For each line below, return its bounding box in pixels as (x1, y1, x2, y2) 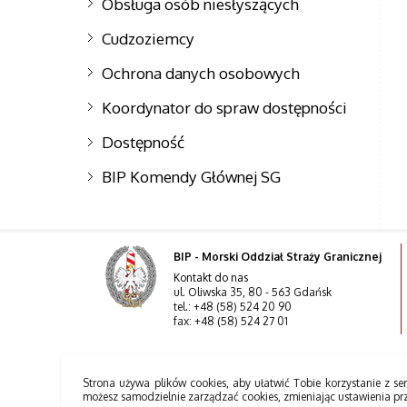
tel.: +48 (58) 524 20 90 (174, 299, 293, 313)
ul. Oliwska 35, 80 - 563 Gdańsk (174, 284, 333, 299)
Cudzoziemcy (102, 27, 195, 48)
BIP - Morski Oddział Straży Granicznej (174, 250, 382, 264)
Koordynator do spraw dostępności (102, 96, 348, 117)
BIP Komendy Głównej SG (102, 166, 282, 187)
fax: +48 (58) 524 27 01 (174, 313, 289, 328)
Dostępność (102, 132, 185, 153)
